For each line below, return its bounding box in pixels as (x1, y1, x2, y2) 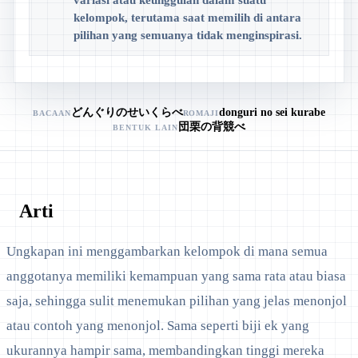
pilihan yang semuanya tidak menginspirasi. (73, 29, 302, 42)
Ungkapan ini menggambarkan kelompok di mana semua (6, 244, 328, 260)
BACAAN (32, 108, 71, 117)
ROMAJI (182, 108, 220, 117)
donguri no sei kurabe (219, 105, 326, 118)
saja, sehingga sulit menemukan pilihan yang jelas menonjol (6, 293, 347, 309)
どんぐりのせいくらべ (70, 105, 183, 118)
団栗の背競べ (177, 120, 245, 133)
